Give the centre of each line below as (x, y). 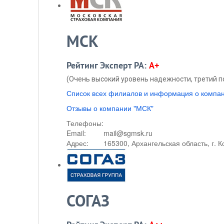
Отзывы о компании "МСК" (110, 108)
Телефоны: (85, 123)
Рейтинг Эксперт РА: (108, 66)
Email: (76, 133)
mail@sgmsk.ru (128, 133)
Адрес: (77, 143)
